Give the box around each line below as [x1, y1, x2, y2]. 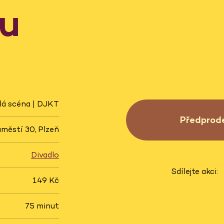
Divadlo [31, 149, 59, 160]
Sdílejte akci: [170, 165, 218, 176]
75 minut [25, 200, 59, 211]
